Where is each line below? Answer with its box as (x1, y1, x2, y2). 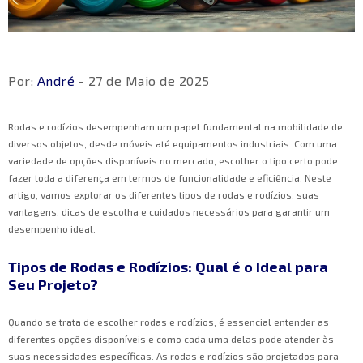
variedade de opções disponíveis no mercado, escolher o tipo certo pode (8, 155, 338, 167)
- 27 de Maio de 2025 (75, 73, 210, 89)
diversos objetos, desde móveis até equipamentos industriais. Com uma (8, 138, 337, 150)
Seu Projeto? (8, 275, 98, 294)
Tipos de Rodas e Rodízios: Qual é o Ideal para (8, 258, 328, 276)
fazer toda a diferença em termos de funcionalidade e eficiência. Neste (8, 172, 331, 184)
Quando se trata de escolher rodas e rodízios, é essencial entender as (8, 316, 329, 328)
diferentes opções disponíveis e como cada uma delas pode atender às (8, 333, 334, 345)
